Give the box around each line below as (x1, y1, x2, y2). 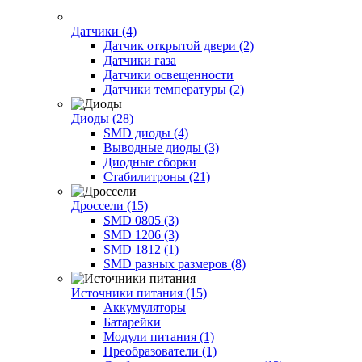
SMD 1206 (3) (103, 227, 179, 242)
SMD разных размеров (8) (103, 256, 246, 271)
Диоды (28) (71, 111, 133, 125)
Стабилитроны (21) (103, 169, 210, 183)
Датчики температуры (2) (103, 82, 244, 96)
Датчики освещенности (103, 67, 234, 82)
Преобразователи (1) (103, 343, 217, 358)
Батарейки (103, 314, 161, 329)
